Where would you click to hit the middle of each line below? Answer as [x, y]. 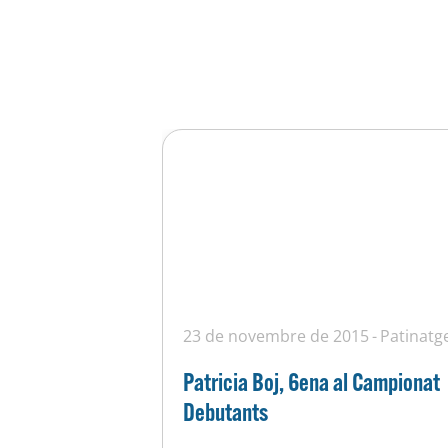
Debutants [225, 411]
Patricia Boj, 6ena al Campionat [311, 381]
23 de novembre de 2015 [276, 335]
